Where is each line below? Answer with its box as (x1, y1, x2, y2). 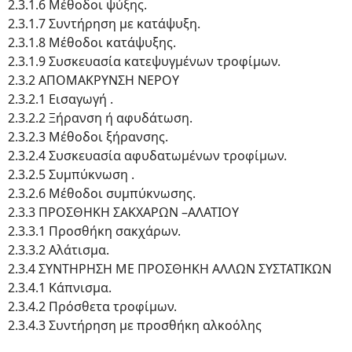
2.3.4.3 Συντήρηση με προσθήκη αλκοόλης (8, 317, 262, 334)
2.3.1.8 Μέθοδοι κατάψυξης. (8, 34, 176, 51)
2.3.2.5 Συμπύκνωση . (8, 166, 134, 183)
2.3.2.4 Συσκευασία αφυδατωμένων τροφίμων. (8, 147, 287, 164)
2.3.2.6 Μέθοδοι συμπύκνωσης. (8, 185, 196, 202)
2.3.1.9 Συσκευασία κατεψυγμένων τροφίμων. (8, 53, 280, 70)
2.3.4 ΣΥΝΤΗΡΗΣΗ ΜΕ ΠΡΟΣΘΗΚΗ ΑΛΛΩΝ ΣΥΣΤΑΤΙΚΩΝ (8, 260, 332, 277)
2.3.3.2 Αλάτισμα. (8, 241, 109, 258)
